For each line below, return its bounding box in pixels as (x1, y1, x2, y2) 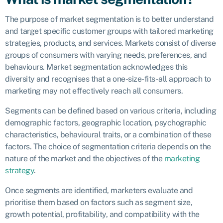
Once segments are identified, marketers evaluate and (5, 185, 193, 195)
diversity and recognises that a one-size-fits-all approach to (5, 74, 211, 84)
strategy (5, 165, 34, 175)
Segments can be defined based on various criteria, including (5, 106, 216, 115)
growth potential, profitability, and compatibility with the (5, 209, 200, 219)
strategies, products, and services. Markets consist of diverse (5, 38, 216, 48)
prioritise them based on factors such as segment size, (5, 197, 192, 207)
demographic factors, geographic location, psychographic (5, 117, 207, 127)
